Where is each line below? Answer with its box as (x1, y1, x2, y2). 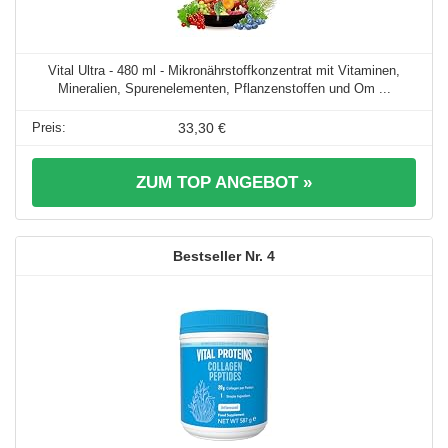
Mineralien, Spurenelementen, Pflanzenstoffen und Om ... (57, 81, 391, 97)
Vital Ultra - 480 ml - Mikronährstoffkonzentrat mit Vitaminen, (48, 63, 400, 79)
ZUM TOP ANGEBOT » (136, 173, 312, 193)
